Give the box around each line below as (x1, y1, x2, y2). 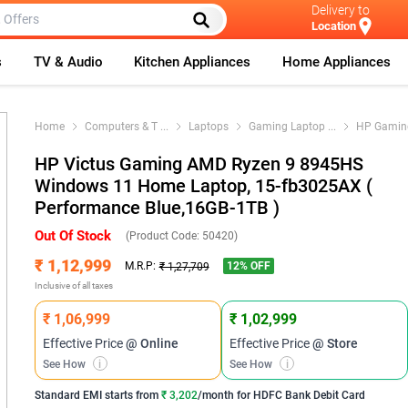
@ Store (312, 336, 359, 351)
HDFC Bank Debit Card (252, 389, 365, 402)
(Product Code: (125, 229, 202, 242)
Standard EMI (34, 389, 102, 402)
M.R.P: (124, 259, 156, 272)
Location (311, 19, 357, 33)
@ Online (125, 336, 178, 351)
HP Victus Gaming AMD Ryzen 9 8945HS (34, 153, 363, 175)
